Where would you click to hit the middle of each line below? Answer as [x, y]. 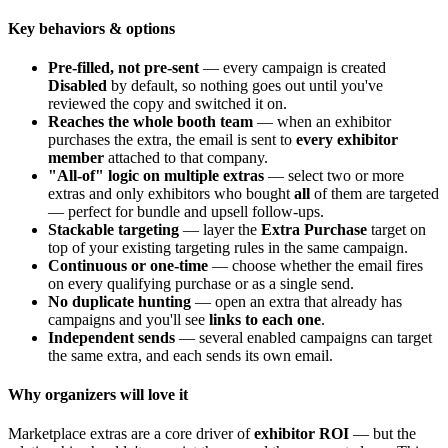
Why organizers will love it [98, 395]
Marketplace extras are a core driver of [131, 434]
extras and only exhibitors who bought [171, 193]
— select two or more [334, 175]
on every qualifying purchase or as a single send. [201, 283]
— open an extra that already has [296, 301]
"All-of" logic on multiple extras [156, 175]
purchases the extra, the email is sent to [172, 139]
